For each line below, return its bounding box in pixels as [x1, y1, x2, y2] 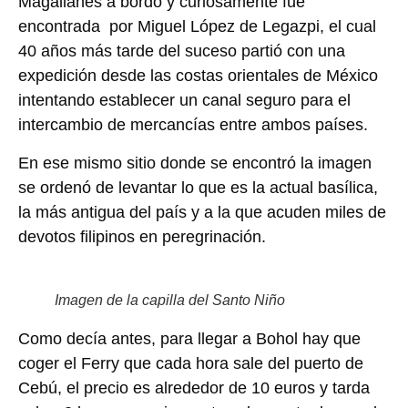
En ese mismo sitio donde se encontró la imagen [18, 153, 372, 172]
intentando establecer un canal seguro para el [18, 91, 351, 110]
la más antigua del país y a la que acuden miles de [18, 202, 386, 221]
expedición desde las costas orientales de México [18, 66, 378, 86]
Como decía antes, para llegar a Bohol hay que [18, 329, 361, 348]
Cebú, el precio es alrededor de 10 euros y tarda [18, 378, 370, 397]
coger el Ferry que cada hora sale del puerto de [18, 353, 363, 372]
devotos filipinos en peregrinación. [18, 227, 266, 246]
